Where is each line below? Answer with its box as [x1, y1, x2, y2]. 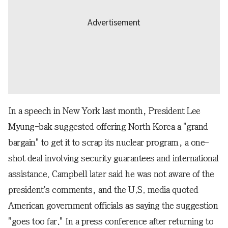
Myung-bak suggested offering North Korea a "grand [8, 122, 208, 131]
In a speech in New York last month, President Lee [8, 106, 201, 116]
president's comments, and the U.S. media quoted [8, 185, 198, 194]
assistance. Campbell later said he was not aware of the [8, 169, 214, 179]
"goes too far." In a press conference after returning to [8, 217, 213, 226]
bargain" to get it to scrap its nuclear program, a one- [8, 138, 209, 147]
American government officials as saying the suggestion [8, 201, 218, 210]
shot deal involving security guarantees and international [8, 154, 219, 163]
